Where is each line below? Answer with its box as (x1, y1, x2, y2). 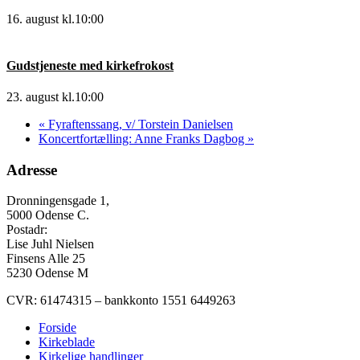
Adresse (6, 161, 57, 178)
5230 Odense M (6, 266, 88, 280)
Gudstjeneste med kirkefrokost (6, 58, 174, 72)
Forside (39, 321, 76, 335)
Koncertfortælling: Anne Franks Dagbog (39, 131, 247, 145)
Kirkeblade (39, 335, 95, 350)
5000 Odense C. (6, 208, 89, 223)
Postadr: (6, 223, 47, 237)
